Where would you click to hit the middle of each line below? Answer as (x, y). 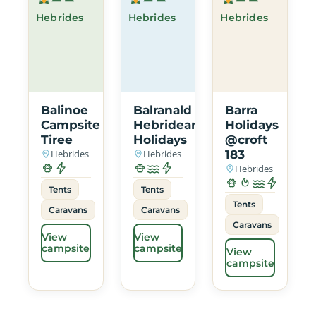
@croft (247, 139)
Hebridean (166, 124)
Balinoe (65, 110)
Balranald (162, 110)
